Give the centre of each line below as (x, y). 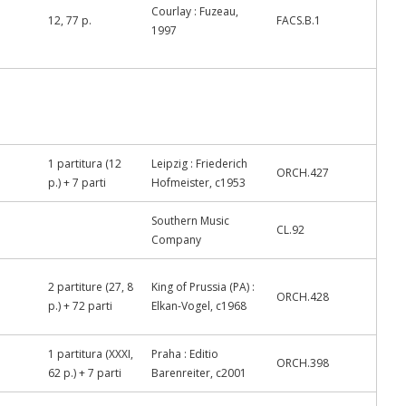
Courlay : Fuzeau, (195, 11)
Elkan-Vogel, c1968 (199, 306)
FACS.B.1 (299, 20)
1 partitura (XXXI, (91, 354)
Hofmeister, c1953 (198, 183)
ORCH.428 (303, 297)
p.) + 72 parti (80, 306)
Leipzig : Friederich (199, 164)
